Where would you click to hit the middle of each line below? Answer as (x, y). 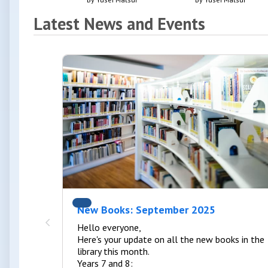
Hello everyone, (110, 228)
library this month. (113, 252)
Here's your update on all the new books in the (171, 240)
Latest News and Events (119, 24)
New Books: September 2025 (146, 210)
